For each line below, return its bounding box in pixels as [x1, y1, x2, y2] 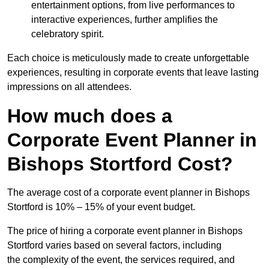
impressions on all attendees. [7, 82, 131, 92]
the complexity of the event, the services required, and [7, 255, 235, 265]
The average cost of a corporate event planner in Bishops [7, 187, 250, 198]
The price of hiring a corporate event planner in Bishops [7, 226, 243, 237]
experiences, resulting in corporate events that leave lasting [7, 67, 259, 78]
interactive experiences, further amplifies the [31, 14, 218, 25]
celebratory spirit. [31, 29, 104, 40]
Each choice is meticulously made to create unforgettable [7, 53, 249, 64]
